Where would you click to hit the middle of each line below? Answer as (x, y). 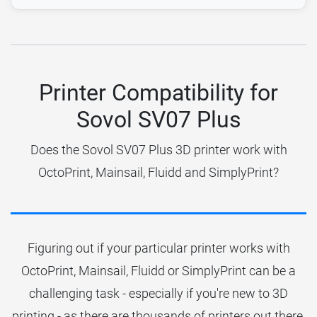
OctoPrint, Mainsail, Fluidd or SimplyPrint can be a (158, 270)
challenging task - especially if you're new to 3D (158, 293)
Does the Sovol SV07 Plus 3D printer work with (158, 149)
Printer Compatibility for (158, 92)
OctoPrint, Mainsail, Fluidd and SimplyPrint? (158, 172)
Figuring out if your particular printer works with (158, 248)
